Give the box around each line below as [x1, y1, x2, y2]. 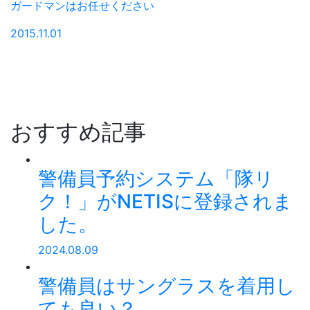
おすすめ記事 [10, 118, 146, 145]
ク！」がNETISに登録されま [38, 189, 293, 213]
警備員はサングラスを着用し [38, 273, 295, 298]
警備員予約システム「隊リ [38, 166, 274, 190]
